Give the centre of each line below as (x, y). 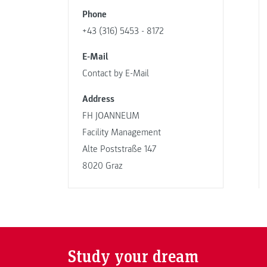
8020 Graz (102, 166)
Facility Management (121, 133)
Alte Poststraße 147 (119, 149)
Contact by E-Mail (115, 74)
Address (98, 99)
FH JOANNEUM (111, 116)
